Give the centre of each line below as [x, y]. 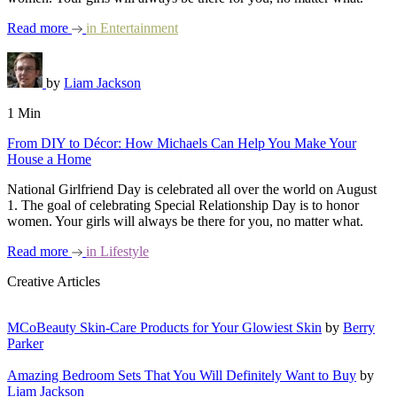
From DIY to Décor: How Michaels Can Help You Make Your [182, 143]
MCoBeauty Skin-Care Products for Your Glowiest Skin [164, 327]
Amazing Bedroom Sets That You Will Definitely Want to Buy [182, 375]
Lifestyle [123, 251]
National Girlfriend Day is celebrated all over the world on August [192, 189]
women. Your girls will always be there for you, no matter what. [185, 221]
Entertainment [137, 28]
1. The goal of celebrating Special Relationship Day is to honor [183, 205]
